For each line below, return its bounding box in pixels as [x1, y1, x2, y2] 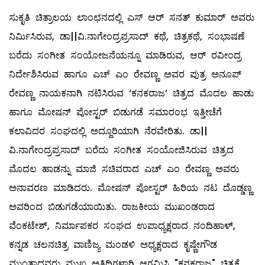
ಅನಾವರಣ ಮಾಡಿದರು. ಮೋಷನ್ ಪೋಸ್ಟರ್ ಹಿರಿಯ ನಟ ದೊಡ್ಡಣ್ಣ [9, 181, 252, 195]
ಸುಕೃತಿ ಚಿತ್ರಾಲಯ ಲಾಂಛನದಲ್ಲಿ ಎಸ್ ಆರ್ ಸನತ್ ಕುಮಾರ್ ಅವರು [9, 11, 254, 25]
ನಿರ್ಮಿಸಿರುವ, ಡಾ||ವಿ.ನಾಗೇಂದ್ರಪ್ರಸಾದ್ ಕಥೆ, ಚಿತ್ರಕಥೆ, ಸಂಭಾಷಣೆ [9, 30, 245, 44]
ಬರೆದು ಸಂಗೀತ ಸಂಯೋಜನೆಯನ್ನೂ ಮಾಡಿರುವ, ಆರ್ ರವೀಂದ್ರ [9, 49, 241, 63]
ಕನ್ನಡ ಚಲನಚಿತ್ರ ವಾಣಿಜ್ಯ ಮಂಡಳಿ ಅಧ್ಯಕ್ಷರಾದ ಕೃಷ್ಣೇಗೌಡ [9, 238, 217, 252]
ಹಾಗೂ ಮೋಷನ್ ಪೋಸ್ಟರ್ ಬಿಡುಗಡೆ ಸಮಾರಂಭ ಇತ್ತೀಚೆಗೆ [9, 105, 222, 119]
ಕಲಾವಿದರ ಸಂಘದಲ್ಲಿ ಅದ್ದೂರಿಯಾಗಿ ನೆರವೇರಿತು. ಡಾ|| [9, 124, 208, 138]
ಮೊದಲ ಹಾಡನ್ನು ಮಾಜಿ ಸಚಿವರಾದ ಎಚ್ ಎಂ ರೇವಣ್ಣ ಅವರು [9, 162, 239, 176]
